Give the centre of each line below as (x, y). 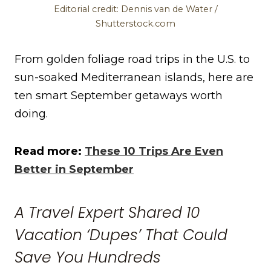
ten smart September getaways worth (119, 96)
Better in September (74, 170)
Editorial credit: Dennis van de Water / (135, 9)
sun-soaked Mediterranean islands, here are (134, 78)
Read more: (50, 152)
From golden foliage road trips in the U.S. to (132, 60)
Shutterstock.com (135, 24)
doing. (31, 114)
